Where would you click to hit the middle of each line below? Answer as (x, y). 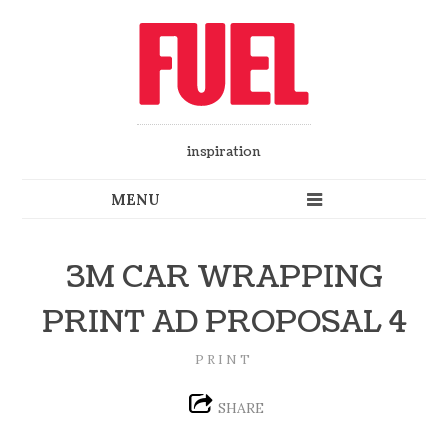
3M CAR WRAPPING (224, 277)
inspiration (224, 152)
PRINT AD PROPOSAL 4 (224, 322)
